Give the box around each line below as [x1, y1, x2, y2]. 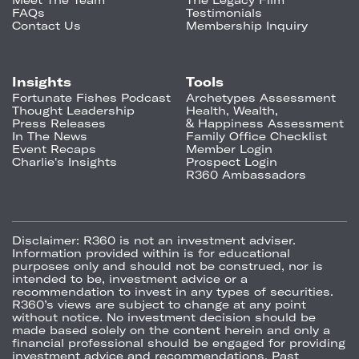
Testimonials [185, 5, 262, 20]
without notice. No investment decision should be [12, 309, 316, 325]
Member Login [185, 141, 272, 156]
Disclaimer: [12, 232, 79, 248]
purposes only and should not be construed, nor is [12, 258, 323, 273]
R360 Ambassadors [185, 167, 306, 182]
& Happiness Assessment [185, 115, 344, 131]
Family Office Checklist [185, 128, 327, 143]
